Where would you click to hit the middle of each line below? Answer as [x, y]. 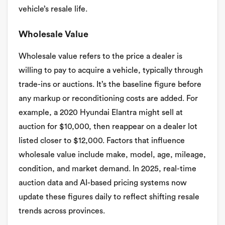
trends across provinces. [62, 211]
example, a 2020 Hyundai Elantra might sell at [101, 113]
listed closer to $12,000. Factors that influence [102, 141]
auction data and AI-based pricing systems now [103, 183]
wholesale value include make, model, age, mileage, [112, 155]
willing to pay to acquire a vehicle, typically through [111, 70]
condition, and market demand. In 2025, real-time [107, 169]
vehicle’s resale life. [53, 9]
